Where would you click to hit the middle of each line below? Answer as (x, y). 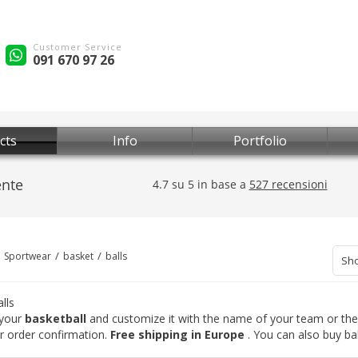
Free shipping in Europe (179, 334)
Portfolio (260, 141)
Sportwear (28, 256)
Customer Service (78, 46)
